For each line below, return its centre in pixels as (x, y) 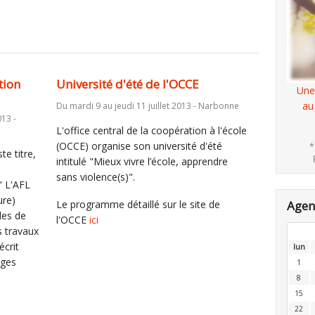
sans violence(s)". (95, 177)
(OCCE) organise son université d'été (139, 146)
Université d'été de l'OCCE (127, 84)
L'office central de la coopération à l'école (151, 130)
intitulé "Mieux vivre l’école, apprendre (142, 161)
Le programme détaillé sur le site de (138, 204)
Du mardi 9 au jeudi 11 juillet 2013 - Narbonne (147, 106)
